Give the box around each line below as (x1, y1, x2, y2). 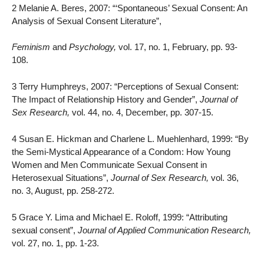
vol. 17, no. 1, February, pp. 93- (116, 42, 237, 52)
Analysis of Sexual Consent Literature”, (12, 15, 161, 26)
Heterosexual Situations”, (12, 172, 111, 183)
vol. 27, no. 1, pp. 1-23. (12, 237, 99, 248)
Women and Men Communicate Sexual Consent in (12, 159, 207, 170)
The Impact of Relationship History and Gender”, (12, 94, 200, 105)
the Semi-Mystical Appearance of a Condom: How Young (12, 146, 230, 157)
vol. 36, (209, 172, 239, 183)
